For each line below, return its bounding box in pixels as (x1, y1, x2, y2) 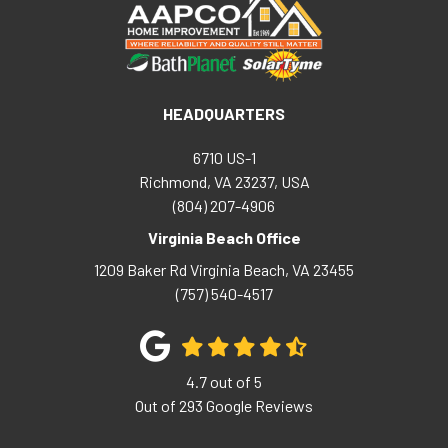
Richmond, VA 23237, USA (138, 171, 310, 191)
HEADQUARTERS (163, 103, 285, 123)
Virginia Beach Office (147, 227, 301, 247)
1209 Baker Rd (94, 259, 190, 279)
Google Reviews (203, 395, 313, 415)
